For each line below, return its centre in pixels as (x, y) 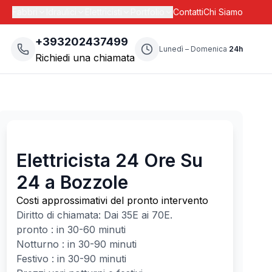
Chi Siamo (223, 12)
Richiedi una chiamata (85, 58)
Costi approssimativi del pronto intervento (112, 200)
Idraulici (61, 12)
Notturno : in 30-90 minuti (76, 244)
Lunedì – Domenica (193, 49)
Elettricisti (104, 12)
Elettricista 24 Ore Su (109, 160)
